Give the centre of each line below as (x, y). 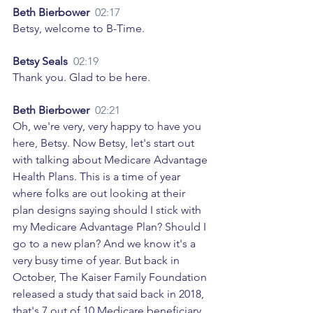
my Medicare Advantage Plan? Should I (111, 227)
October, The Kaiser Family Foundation (111, 277)
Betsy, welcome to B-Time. (80, 29)
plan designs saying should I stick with (108, 210)
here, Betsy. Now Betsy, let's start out (105, 143)
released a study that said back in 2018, (110, 294)
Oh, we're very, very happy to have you (108, 126)
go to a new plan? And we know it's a (105, 244)
